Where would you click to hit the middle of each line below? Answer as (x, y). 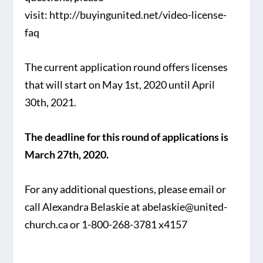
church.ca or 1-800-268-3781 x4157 (106, 224)
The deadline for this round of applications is (127, 136)
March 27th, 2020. (67, 154)
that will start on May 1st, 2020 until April (120, 84)
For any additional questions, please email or (126, 189)
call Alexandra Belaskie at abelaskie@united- (126, 206)
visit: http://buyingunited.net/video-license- (126, 15)
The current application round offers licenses (127, 67)
